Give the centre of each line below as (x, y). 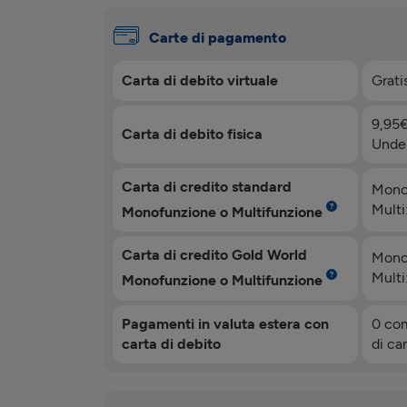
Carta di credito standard (207, 187)
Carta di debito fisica (192, 134)
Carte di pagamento (218, 38)
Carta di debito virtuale (200, 80)
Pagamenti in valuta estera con (225, 323)
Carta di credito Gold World (214, 255)
